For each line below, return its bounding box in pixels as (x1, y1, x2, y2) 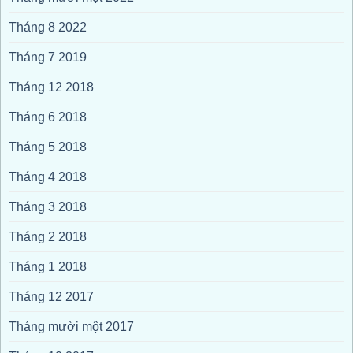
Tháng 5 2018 (9, 139, 87, 154)
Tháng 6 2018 (9, 110, 87, 124)
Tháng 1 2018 (9, 259, 87, 273)
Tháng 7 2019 (9, 50, 87, 64)
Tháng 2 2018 (9, 229, 87, 243)
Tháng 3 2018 (9, 199, 87, 214)
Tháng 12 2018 (9, 80, 94, 94)
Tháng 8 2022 (9, 20, 87, 34)
